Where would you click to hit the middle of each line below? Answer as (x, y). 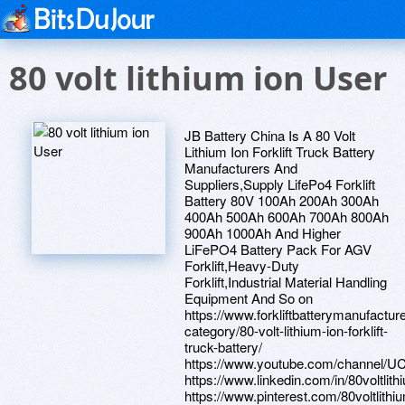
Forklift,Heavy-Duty (242, 265)
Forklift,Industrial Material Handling (286, 282)
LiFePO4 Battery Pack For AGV (278, 249)
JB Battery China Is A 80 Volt (270, 135)
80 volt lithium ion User (198, 78)
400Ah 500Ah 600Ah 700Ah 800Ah (287, 217)
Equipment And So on (249, 298)
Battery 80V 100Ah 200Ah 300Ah (282, 200)
